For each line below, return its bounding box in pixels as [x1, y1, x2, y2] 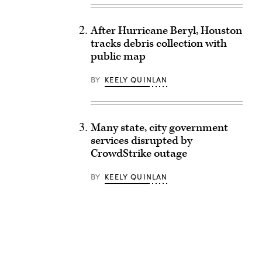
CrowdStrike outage [90, 146, 187, 161]
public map [90, 49, 146, 64]
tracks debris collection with [90, 36, 227, 51]
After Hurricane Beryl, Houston [90, 23, 242, 38]
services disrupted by [90, 133, 192, 148]
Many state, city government [90, 120, 228, 135]
